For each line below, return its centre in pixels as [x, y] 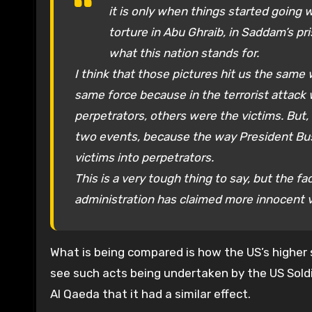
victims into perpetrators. [144, 158]
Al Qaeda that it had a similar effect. [150, 294]
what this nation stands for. [184, 53]
